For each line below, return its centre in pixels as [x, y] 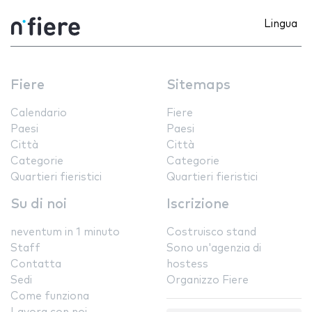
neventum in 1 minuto [65, 233]
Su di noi [39, 205]
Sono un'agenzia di [214, 249]
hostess [187, 265]
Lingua [281, 24]
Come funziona [50, 297]
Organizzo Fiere [208, 281]
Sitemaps [198, 86]
